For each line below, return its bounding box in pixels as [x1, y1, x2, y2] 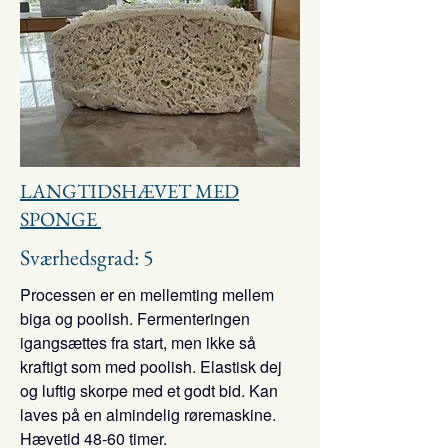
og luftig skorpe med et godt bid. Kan [20, 379, 278, 402]
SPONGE [20, 206, 101, 232]
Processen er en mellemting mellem [20, 283, 274, 306]
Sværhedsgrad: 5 [20, 243, 154, 272]
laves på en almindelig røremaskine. [20, 403, 276, 426]
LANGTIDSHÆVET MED [20, 178, 239, 204]
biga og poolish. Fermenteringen [20, 307, 250, 330]
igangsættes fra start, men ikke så [20, 331, 256, 354]
